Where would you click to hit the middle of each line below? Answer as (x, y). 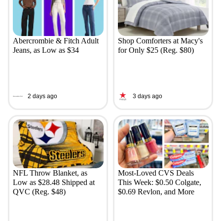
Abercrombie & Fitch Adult (55, 41)
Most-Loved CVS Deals (156, 173)
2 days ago (42, 96)
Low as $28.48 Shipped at (54, 183)
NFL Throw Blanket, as (50, 173)
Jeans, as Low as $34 (46, 50)
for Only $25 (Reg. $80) (156, 50)
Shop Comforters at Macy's (160, 41)
